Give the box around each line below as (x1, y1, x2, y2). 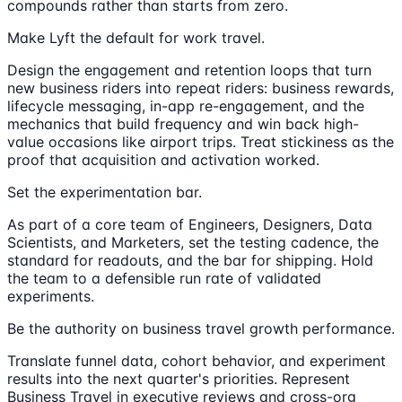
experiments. (7, 287, 94, 306)
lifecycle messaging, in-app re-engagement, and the (7, 97, 364, 116)
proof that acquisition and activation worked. (7, 151, 319, 170)
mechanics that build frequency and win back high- (7, 115, 359, 134)
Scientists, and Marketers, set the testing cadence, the (7, 233, 379, 252)
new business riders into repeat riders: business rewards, (7, 79, 394, 98)
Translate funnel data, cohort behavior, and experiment (7, 352, 386, 371)
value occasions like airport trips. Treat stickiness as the (7, 133, 394, 152)
